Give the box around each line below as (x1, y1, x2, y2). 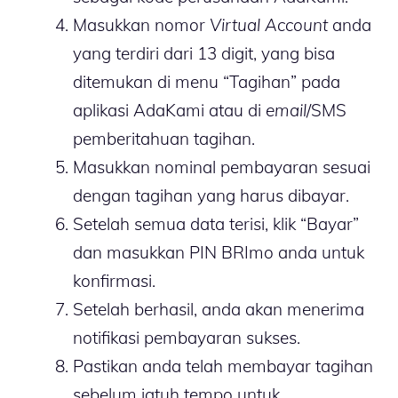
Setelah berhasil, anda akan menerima (73, 298, 364, 320)
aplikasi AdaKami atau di (73, 99, 266, 121)
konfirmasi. (73, 269, 155, 291)
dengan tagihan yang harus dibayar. (73, 184, 349, 206)
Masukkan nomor (73, 13, 210, 36)
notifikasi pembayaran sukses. (73, 326, 300, 348)
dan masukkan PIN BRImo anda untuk (73, 241, 364, 263)
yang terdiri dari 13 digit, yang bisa (73, 42, 335, 64)
